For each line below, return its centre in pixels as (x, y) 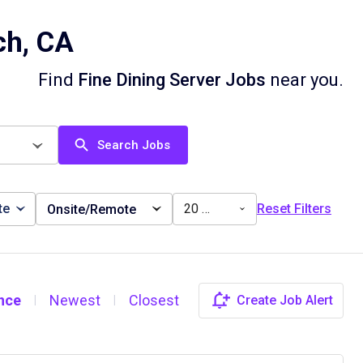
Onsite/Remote (92, 209)
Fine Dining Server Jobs (172, 80)
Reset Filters (294, 209)
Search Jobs (134, 145)
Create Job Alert (285, 300)
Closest (154, 300)
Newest (75, 300)
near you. (305, 80)
